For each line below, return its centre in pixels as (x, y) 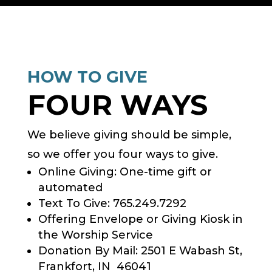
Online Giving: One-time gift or (125, 172)
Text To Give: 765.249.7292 (112, 204)
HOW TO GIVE (87, 77)
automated (70, 188)
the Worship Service (95, 235)
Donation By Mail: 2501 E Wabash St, (140, 251)
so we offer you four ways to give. (122, 155)
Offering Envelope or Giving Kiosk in (140, 219)
